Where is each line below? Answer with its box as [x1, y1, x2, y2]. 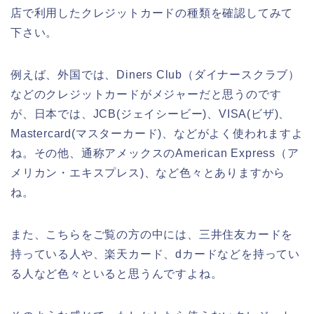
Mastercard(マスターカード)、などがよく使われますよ [11, 127, 303, 139]
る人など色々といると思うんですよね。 [11, 267, 223, 280]
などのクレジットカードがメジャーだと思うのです [11, 88, 282, 100]
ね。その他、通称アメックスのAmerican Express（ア [11, 146, 299, 159]
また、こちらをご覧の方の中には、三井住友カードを [11, 228, 294, 240]
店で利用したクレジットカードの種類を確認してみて [11, 6, 294, 19]
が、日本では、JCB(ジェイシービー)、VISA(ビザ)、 [11, 107, 291, 120]
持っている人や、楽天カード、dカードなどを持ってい [11, 247, 300, 260]
